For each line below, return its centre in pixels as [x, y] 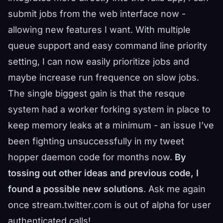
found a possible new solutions [76, 189]
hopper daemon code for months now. [91, 157]
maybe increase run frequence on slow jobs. [104, 77]
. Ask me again [174, 189]
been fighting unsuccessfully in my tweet [96, 141]
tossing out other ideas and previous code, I [103, 173]
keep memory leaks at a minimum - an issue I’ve [111, 125]
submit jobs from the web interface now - [97, 14]
